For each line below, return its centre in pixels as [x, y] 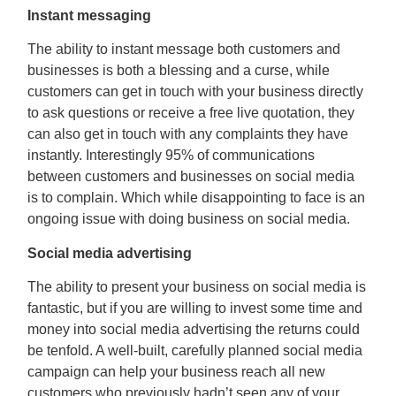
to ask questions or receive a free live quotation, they [191, 113]
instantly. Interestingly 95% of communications [171, 156]
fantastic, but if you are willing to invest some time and [195, 308]
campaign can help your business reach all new [177, 371]
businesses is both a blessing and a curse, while [179, 71]
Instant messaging [90, 15]
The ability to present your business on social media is [197, 286]
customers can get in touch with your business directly [196, 92]
